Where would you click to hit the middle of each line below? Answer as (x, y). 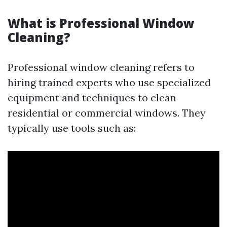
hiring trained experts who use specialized (109, 82)
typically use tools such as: (72, 128)
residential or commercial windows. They (107, 113)
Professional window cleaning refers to (101, 67)
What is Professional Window (101, 23)
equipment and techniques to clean (92, 98)
